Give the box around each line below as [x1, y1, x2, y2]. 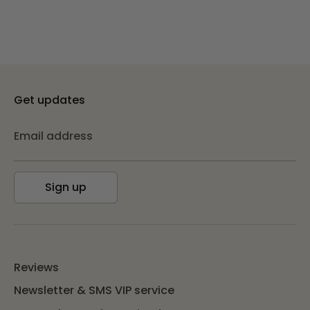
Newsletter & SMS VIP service [14, 282, 174, 299]
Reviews [14, 259, 59, 275]
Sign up [45, 179, 86, 195]
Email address [14, 127, 93, 144]
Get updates [14, 91, 85, 108]
